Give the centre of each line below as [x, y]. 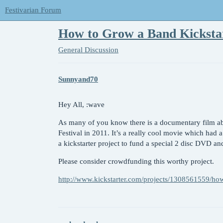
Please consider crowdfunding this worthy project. [136, 162]
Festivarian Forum [33, 10]
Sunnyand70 [78, 79]
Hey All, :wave [81, 105]
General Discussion [88, 50]
